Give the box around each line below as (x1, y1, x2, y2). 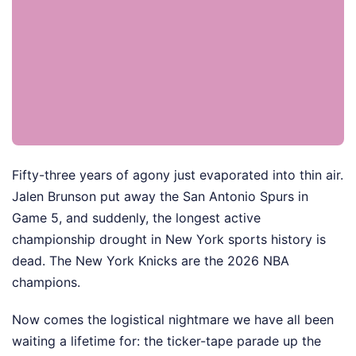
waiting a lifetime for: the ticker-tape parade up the (12, 333, 321, 350)
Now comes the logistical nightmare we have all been (12, 311, 334, 328)
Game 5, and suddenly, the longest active (12, 210, 261, 226)
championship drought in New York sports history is (12, 231, 326, 248)
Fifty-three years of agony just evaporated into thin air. (12, 167, 343, 184)
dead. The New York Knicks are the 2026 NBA (12, 253, 289, 269)
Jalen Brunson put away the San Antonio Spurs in (12, 188, 308, 205)
